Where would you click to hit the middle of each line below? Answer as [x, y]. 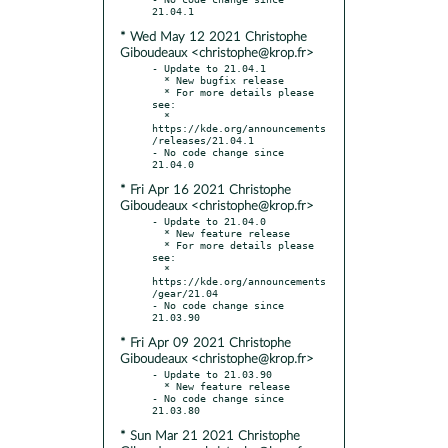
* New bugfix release [158, 79]
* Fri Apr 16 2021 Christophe [205, 190]
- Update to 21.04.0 [209, 220]
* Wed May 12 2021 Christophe [213, 37]
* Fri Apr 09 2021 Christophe [205, 343]
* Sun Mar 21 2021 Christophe [210, 436]
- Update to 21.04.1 [209, 67]
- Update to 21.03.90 [212, 373]
